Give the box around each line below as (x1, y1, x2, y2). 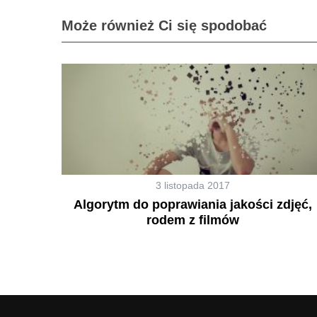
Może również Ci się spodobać (62, 17, 267, 33)
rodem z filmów (146, 212, 239, 227)
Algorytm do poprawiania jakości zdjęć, (73, 197, 312, 212)
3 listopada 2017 (155, 179, 230, 191)
